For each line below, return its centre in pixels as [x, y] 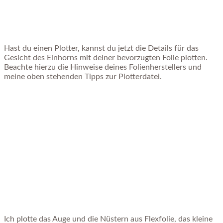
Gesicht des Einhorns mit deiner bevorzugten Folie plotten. [106, 58]
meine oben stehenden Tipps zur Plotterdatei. [83, 77]
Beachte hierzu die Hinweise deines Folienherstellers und [103, 67]
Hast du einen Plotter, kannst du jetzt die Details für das [101, 49]
